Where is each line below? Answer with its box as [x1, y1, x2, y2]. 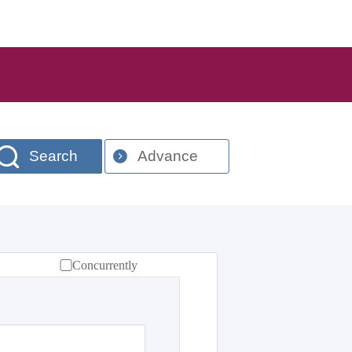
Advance [137, 148, 198, 164]
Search [28, 148, 78, 164]
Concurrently [72, 258, 137, 272]
